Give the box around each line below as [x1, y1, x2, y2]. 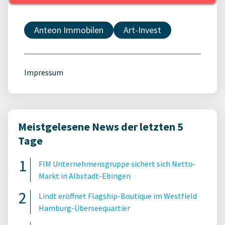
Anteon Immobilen [34, 24, 103, 36]
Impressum [24, 67, 63, 77]
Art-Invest [124, 24, 161, 36]
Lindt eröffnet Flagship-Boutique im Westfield [39, 191, 197, 201]
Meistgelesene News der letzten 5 [18, 120, 183, 134]
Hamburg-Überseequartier [39, 203, 130, 213]
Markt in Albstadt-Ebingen [39, 171, 131, 181]
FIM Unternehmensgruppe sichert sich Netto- [39, 159, 196, 169]
